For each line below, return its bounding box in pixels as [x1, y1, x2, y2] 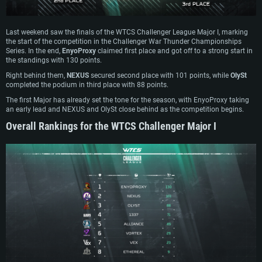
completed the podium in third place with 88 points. [6, 81, 168, 89]
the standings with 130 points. [6, 56, 102, 65]
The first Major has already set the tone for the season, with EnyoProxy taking [6, 96, 249, 105]
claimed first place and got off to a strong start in [98, 47, 253, 56]
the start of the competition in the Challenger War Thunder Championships [6, 37, 242, 46]
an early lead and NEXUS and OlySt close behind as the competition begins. [6, 105, 244, 114]
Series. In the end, [6, 47, 62, 56]
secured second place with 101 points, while [91, 71, 230, 80]
